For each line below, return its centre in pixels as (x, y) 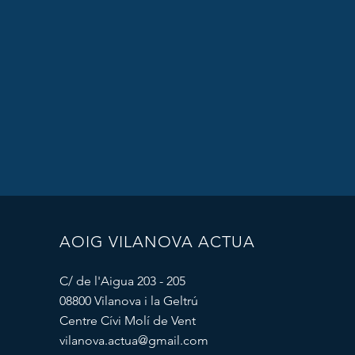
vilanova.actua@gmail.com (134, 340)
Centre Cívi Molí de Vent (127, 321)
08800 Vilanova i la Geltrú (128, 301)
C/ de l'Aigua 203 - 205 (122, 281)
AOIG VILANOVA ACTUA (157, 242)
